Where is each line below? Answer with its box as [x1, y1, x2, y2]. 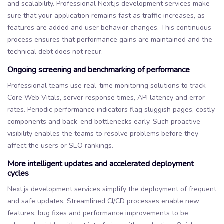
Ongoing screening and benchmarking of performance [7, 64, 190, 75]
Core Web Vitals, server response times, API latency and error [7, 92, 205, 102]
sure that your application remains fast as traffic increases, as [7, 10, 205, 20]
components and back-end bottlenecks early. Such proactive [7, 116, 200, 126]
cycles [7, 167, 29, 179]
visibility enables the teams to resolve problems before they [7, 128, 198, 138]
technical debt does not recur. [7, 46, 103, 56]
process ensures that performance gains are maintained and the [7, 34, 212, 44]
